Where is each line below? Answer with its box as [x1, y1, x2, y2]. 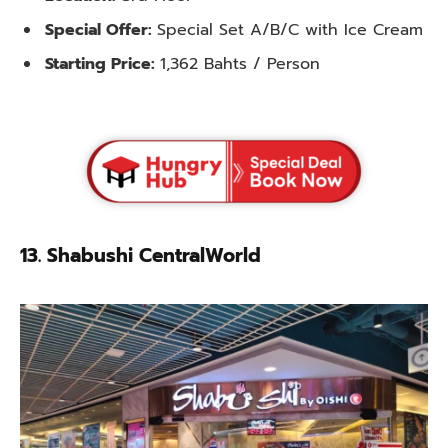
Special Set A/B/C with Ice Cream [157, 18, 423, 43]
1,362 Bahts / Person [160, 52, 320, 77]
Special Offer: [45, 18, 157, 43]
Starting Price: [45, 52, 160, 77]
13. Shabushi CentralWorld [20, 240, 261, 270]
